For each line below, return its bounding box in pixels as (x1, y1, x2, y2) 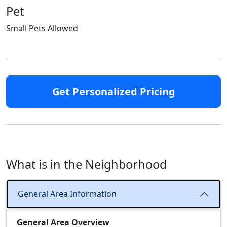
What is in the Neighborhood (6, 156, 167, 172)
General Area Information (18, 188, 117, 200)
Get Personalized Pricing (52, 84, 175, 98)
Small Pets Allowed (6, 22, 78, 34)
